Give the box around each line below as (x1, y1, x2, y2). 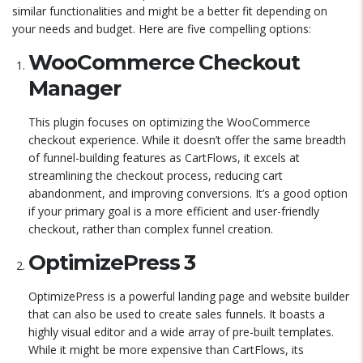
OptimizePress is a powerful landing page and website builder (28, 288, 349, 304)
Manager (28, 75, 121, 101)
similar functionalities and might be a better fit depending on (12, 3, 327, 19)
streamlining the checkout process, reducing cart (28, 168, 283, 183)
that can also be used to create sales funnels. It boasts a (28, 306, 325, 322)
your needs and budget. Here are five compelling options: (12, 21, 311, 36)
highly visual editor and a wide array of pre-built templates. (28, 324, 334, 340)
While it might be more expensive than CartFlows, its (28, 342, 304, 357)
